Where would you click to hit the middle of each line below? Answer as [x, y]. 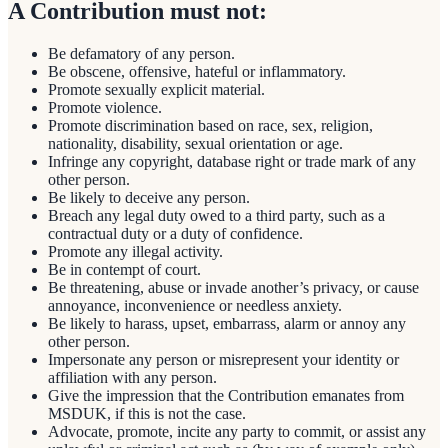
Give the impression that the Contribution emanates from [226, 395]
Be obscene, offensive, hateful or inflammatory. [197, 71]
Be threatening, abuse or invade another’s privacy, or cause [233, 287]
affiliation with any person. [132, 377]
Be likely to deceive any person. [149, 197]
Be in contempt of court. [124, 269]
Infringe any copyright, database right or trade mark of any [232, 161]
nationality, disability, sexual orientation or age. [195, 143]
